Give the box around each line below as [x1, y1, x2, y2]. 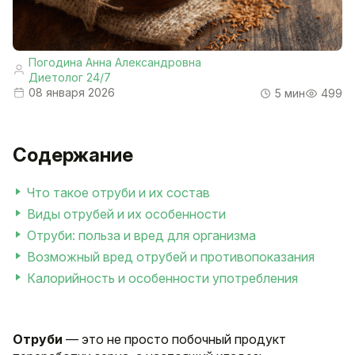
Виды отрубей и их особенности [27, 206, 226, 223]
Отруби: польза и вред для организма [27, 227, 256, 244]
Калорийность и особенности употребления [27, 270, 298, 287]
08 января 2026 [29, 86, 115, 100]
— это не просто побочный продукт [63, 331, 286, 348]
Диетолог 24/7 [29, 71, 111, 85]
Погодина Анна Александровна [29, 55, 201, 70]
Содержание [13, 143, 133, 167]
